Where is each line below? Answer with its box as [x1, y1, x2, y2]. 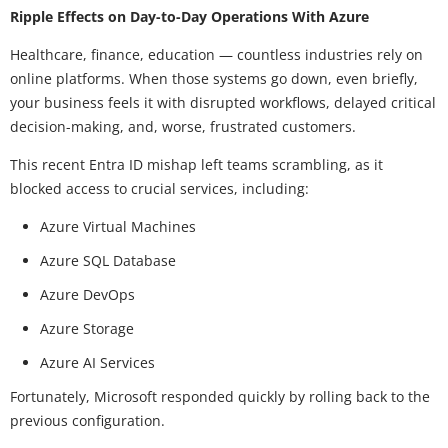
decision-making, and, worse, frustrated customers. [10, 116, 356, 136]
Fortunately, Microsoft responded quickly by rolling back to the [10, 386, 430, 406]
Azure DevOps [40, 284, 135, 304]
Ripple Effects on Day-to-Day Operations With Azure [10, 6, 369, 26]
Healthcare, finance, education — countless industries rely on [10, 44, 423, 64]
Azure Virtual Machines [40, 216, 196, 236]
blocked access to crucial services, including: [10, 178, 309, 198]
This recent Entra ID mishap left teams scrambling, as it [10, 154, 383, 174]
